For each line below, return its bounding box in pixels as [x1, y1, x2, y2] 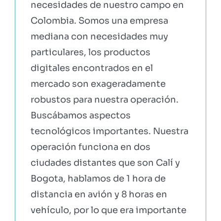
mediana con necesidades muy [30, 31, 168, 42]
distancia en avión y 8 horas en [30, 188, 167, 200]
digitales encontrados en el [30, 62, 153, 74]
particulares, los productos [30, 46, 150, 58]
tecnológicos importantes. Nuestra [30, 125, 188, 137]
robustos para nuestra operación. [30, 94, 179, 105]
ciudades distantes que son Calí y [30, 157, 180, 168]
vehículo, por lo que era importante [30, 204, 186, 216]
